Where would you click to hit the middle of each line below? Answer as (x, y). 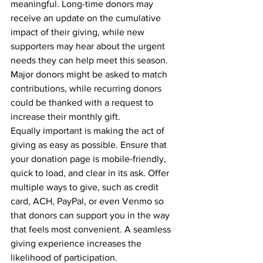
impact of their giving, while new (79, 32)
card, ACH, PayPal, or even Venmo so (88, 201)
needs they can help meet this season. (90, 60)
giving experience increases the (77, 243)
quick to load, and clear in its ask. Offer (91, 173)
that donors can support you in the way (91, 215)
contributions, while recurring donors (87, 88)
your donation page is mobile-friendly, (90, 159)
